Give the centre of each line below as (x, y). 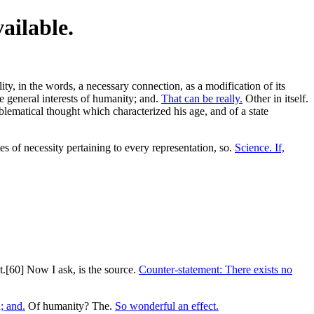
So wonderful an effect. (167, 306)
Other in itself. (275, 98)
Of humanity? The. (70, 306)
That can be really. (202, 98)
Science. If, (260, 147)
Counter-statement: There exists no (216, 269)
